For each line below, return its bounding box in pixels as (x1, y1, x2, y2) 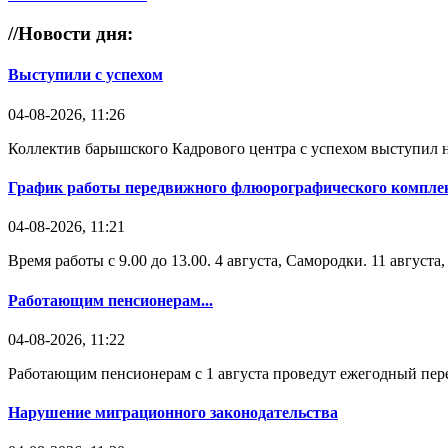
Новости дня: (18, 23, 133, 45)
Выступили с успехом (8, 66, 163, 84)
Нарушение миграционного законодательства (8, 404, 338, 422)
